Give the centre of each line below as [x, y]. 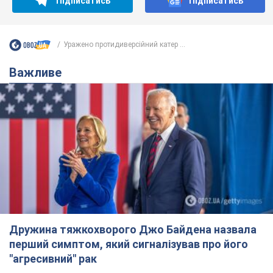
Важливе [39, 72]
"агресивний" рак [53, 258]
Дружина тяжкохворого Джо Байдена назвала [133, 229]
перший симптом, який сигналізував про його [129, 244]
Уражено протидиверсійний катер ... [124, 45]
